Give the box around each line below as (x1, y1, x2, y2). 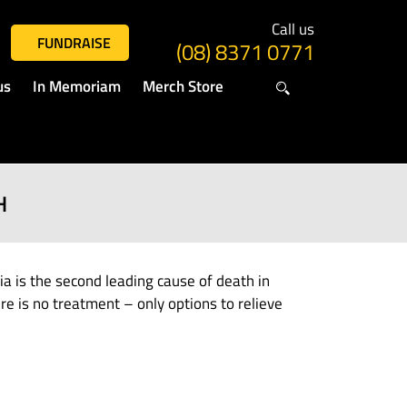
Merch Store (142, 74, 223, 98)
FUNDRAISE (36, 32, 111, 54)
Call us (272, 17, 314, 41)
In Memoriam (32, 74, 121, 98)
